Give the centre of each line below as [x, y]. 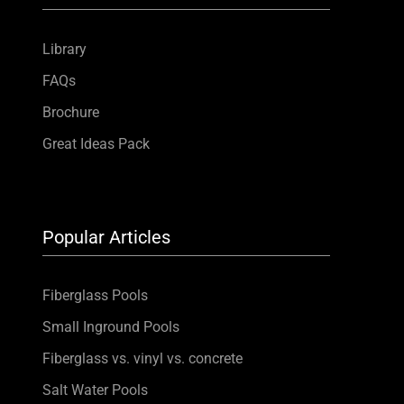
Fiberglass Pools [95, 296]
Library [64, 50]
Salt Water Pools [95, 390]
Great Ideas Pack [96, 144]
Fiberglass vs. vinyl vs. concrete [142, 359]
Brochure [70, 113]
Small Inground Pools [110, 327]
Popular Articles [106, 238]
